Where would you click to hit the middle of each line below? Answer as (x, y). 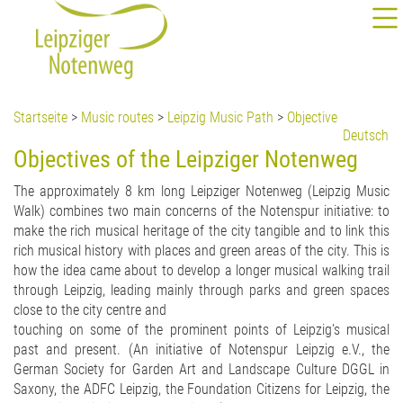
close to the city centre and (90, 310)
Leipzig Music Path (220, 117)
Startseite (40, 117)
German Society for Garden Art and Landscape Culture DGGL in (201, 369)
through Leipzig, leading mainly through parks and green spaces (201, 290)
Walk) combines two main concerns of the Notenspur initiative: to (201, 211)
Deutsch (366, 135)
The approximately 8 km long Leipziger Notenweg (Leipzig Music (201, 191)
